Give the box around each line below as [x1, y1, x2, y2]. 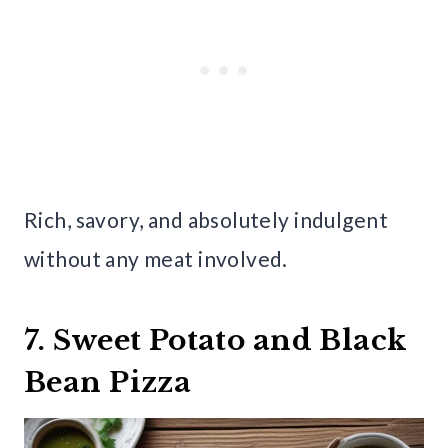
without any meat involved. [24, 245, 288, 271]
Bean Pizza [24, 364, 192, 400]
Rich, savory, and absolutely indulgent [24, 206, 388, 232]
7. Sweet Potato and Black [24, 322, 407, 358]
